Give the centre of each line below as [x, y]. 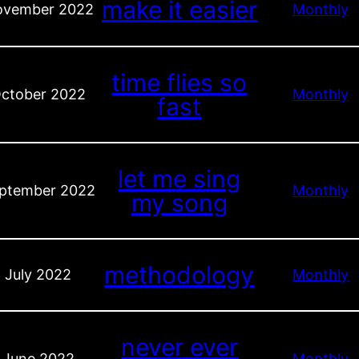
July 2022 [38, 274]
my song [179, 202]
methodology [179, 275]
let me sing [179, 178]
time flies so [179, 82]
